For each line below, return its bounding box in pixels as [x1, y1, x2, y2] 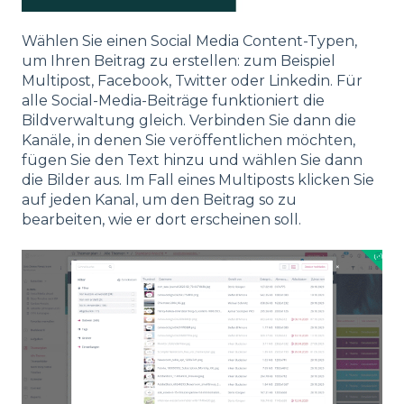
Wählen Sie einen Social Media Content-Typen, [22, 32, 357, 50]
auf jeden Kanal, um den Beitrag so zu [22, 190, 297, 208]
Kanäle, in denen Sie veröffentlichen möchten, [22, 131, 355, 149]
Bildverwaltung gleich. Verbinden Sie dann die [22, 111, 356, 129]
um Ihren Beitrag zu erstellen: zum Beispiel [22, 51, 335, 69]
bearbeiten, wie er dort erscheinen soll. [22, 210, 301, 228]
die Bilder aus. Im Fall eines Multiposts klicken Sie [22, 170, 374, 188]
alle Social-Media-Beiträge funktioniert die [22, 91, 325, 109]
